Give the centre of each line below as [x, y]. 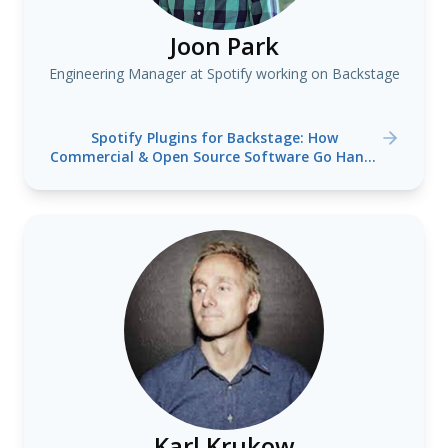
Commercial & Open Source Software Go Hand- [214, 156]
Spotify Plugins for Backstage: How [214, 137]
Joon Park [224, 45]
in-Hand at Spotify [214, 175]
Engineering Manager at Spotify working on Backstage [224, 73]
